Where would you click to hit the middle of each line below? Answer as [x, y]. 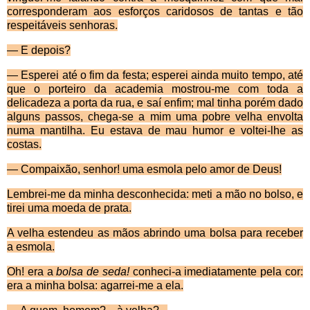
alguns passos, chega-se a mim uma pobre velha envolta [155, 117]
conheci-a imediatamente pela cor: [218, 272]
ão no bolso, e [268, 194]
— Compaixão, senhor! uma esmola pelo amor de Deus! [144, 170]
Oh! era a [32, 272]
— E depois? [39, 51]
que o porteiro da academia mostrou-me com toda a [155, 89]
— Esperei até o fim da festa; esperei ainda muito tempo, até [155, 75]
